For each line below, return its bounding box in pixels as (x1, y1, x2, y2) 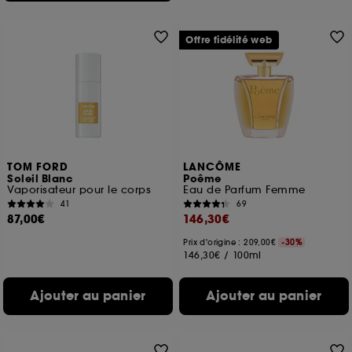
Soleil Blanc (7, 172, 74, 186)
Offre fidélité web (185, 34, 273, 46)
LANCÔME (183, 160, 242, 174)
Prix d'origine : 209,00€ (183, 237, 279, 247)
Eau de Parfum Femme (183, 183, 306, 196)
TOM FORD (7, 160, 69, 174)
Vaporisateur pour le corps (7, 183, 152, 196)
